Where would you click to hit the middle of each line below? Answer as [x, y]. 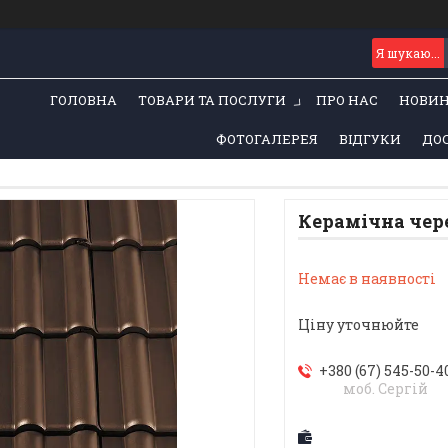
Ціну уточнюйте [358, 325]
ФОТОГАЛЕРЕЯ [266, 138]
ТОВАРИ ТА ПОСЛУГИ [212, 99]
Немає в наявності [366, 279]
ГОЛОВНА [84, 99]
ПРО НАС [347, 99]
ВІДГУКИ [369, 138]
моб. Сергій [385, 389]
